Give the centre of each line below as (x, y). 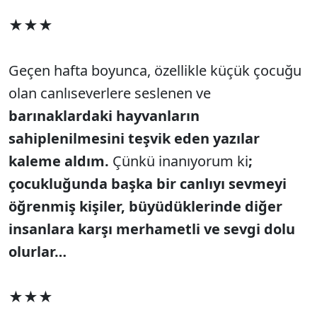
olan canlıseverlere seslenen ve (110, 93)
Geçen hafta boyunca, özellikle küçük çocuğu (155, 70)
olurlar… (38, 251)
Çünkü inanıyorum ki (179, 161)
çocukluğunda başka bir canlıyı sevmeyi (148, 183)
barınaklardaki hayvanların (104, 115)
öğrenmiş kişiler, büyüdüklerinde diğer (145, 206)
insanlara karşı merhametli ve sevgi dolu (152, 229)
